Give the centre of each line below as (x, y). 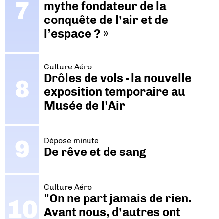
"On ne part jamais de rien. (118, 198)
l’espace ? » (76, 34)
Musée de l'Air (84, 105)
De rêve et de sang (95, 152)
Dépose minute (71, 140)
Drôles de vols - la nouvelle (118, 78)
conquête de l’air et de (106, 20)
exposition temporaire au (114, 91)
